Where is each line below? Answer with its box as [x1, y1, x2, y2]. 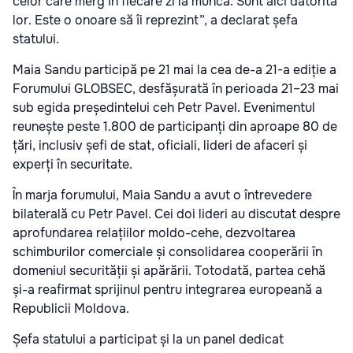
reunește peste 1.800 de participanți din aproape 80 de [13, 117, 337, 135]
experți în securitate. [13, 155, 132, 173]
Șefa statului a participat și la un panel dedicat [13, 330, 284, 347]
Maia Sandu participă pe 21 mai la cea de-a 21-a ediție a [13, 61, 336, 78]
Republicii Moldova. [13, 299, 129, 317]
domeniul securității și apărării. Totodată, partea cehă [13, 262, 325, 279]
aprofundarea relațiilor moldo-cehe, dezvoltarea [13, 224, 295, 241]
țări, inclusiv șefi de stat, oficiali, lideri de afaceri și [13, 136, 307, 154]
